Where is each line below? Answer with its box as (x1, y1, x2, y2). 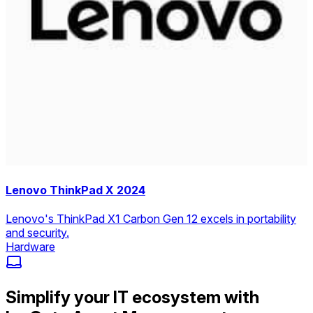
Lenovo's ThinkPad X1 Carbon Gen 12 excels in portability (6, 212, 296, 226)
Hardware (6, 240, 55, 254)
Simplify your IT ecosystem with (6, 287, 259, 308)
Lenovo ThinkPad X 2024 (6, 183, 145, 198)
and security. (6, 226, 69, 240)
